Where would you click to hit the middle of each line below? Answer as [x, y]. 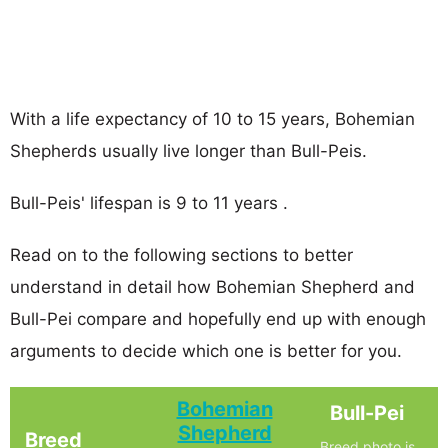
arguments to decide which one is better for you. [206, 350]
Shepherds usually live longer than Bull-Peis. [188, 150]
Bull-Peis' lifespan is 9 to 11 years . [149, 202]
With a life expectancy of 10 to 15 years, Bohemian [212, 118]
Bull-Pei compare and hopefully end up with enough [218, 318]
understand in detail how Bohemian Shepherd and [212, 286]
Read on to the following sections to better [181, 254]
